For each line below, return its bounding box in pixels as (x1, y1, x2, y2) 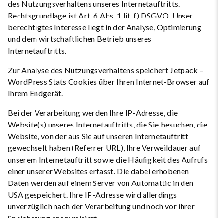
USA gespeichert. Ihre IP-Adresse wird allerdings (8, 190, 177, 199)
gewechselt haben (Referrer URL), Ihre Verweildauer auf (8, 143, 201, 152)
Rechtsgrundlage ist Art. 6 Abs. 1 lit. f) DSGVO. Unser (8, 11, 193, 20)
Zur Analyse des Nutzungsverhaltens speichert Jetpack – (8, 65, 204, 74)
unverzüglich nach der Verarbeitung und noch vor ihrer (8, 201, 195, 211)
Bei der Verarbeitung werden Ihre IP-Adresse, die (8, 108, 178, 117)
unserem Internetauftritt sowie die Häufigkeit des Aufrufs (8, 155, 208, 164)
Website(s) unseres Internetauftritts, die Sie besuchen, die (8, 120, 207, 129)
